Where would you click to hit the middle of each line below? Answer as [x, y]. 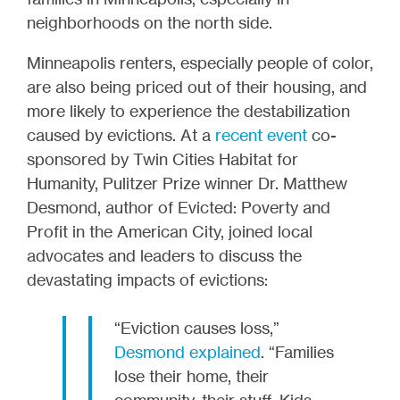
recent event [263, 134]
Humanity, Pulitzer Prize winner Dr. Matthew [187, 183]
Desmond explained [187, 351]
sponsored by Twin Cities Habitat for [162, 158]
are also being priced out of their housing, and [197, 86]
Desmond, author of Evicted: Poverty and [179, 207]
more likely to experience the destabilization [188, 110]
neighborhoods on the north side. [150, 22]
